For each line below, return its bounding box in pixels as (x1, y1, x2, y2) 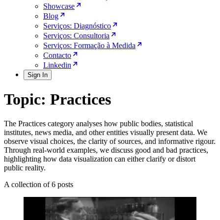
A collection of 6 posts (4, 180, 73, 189)
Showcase (43, 2, 75, 10)
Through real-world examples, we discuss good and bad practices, (4, 145, 208, 154)
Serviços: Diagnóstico (43, 22, 111, 30)
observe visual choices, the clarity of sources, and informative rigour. (4, 137, 216, 145)
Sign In (27, 71, 48, 79)
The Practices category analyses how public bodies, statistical (4, 119, 193, 128)
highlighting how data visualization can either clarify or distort (4, 154, 195, 163)
